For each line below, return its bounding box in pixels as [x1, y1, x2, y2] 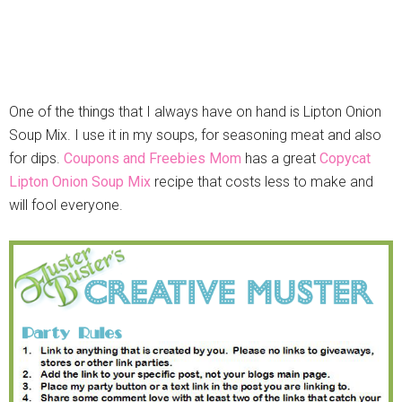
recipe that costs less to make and [151, 173, 373, 191]
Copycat [319, 150, 371, 168]
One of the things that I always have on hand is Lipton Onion [9, 103, 381, 121]
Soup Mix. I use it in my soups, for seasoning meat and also [9, 127, 381, 144]
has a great [241, 150, 319, 168]
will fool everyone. [9, 197, 123, 214]
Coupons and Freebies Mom [64, 150, 241, 168]
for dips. [9, 150, 64, 168]
